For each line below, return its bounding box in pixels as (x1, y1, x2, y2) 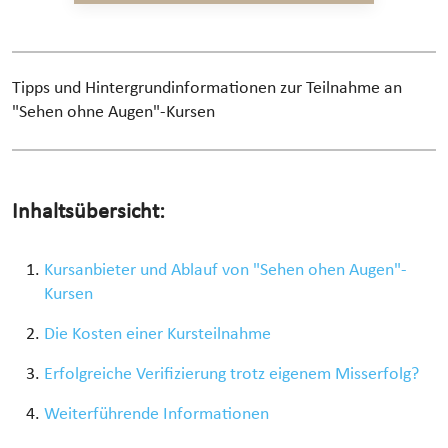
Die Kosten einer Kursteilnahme (44, 326, 271, 344)
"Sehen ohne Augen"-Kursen (12, 104, 215, 122)
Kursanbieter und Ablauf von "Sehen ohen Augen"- (44, 262, 407, 280)
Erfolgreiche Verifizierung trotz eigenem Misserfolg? (44, 366, 419, 384)
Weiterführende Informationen (44, 406, 269, 424)
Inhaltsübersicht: (12, 201, 165, 225)
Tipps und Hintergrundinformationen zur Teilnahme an (12, 80, 402, 98)
